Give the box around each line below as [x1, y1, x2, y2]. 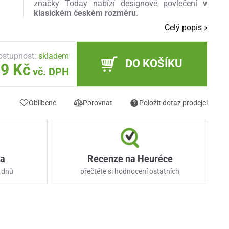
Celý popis [165, 22, 202, 33]
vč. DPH [33, 65, 69, 78]
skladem [38, 51, 69, 61]
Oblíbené [29, 98, 57, 107]
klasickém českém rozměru [33, 8, 136, 18]
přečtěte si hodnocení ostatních [80, 167, 179, 175]
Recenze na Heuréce [87, 153, 173, 164]
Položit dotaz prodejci [139, 98, 208, 107]
